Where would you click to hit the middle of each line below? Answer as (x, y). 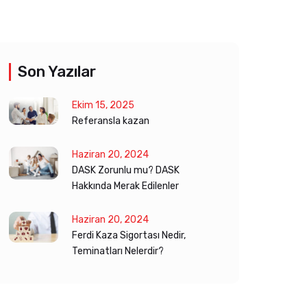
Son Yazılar (57, 72)
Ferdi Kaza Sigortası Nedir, (129, 235)
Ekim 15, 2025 (103, 105)
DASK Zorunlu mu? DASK (126, 170)
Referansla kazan (111, 121)
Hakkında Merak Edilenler (125, 186)
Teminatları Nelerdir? (118, 251)
